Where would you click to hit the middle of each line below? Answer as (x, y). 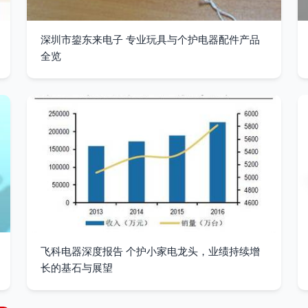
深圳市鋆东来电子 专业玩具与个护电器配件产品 (150, 40)
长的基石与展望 (76, 268)
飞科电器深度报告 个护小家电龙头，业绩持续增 (150, 251)
